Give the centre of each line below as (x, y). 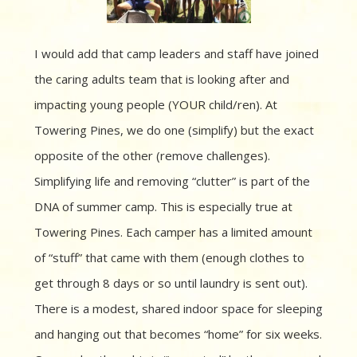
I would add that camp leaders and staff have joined (177, 54)
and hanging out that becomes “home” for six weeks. (178, 334)
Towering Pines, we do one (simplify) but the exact (174, 130)
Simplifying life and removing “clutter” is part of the (172, 181)
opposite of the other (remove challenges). (152, 156)
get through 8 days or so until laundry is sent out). (171, 283)
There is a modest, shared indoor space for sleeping (178, 309)
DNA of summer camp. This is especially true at (163, 207)
